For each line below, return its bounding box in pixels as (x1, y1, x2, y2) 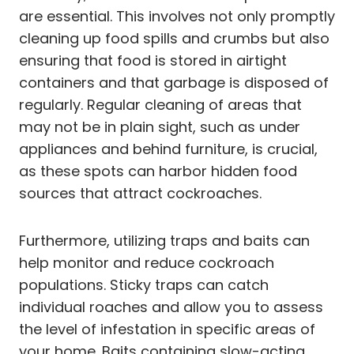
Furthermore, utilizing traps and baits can (19, 230, 310, 250)
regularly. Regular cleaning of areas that (19, 94, 302, 115)
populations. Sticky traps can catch (19, 274, 269, 295)
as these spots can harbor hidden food (19, 160, 297, 181)
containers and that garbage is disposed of (19, 72, 329, 92)
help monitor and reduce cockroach (19, 252, 274, 273)
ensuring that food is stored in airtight (19, 50, 287, 70)
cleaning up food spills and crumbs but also (19, 28, 330, 48)
